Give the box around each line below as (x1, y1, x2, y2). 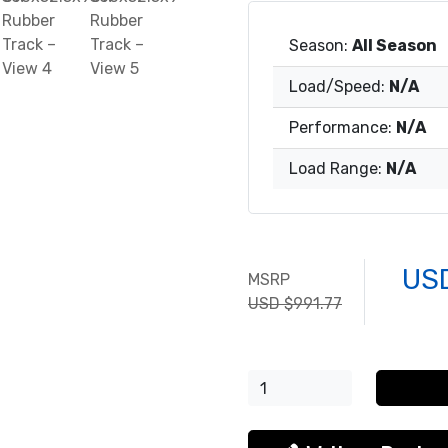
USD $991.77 (248, 294, 342, 314)
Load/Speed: (289, 77, 389, 97)
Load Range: (289, 159, 386, 179)
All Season (352, 36, 437, 56)
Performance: (289, 118, 396, 138)
